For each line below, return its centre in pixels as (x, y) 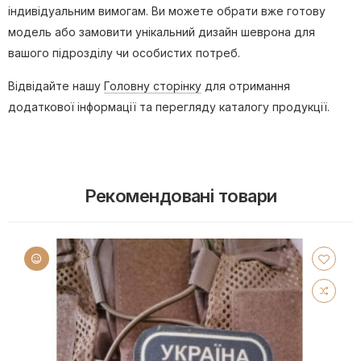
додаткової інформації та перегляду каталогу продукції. (169, 107)
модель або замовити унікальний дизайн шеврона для (162, 32)
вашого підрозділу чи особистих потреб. (124, 53)
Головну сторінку (153, 86)
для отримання (246, 86)
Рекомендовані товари (180, 196)
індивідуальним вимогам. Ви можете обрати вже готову (167, 11)
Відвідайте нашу (56, 86)
